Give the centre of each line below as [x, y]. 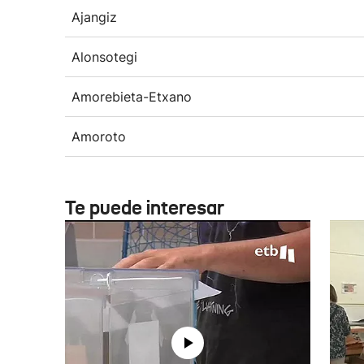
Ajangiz [94, 17]
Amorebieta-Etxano [132, 97]
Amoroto [99, 136]
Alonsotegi [104, 57]
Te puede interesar [145, 208]
